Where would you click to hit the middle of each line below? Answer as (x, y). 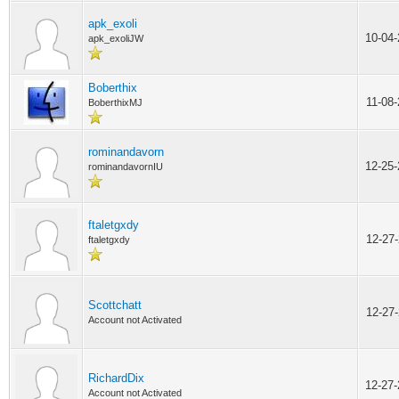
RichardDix (116, 378)
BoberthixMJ (115, 102)
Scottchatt (115, 305)
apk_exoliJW (116, 38)
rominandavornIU (126, 167)
